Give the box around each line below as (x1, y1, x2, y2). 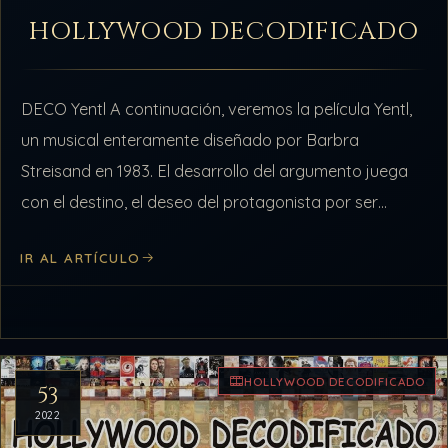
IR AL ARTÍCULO (20, 249, 141, 266)
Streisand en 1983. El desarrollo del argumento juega (21, 160, 409, 181)
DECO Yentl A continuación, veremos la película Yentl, (21, 98, 413, 119)
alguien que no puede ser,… (21, 222, 220, 243)
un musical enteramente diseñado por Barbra (21, 129, 360, 150)
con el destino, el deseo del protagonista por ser (21, 191, 379, 212)
